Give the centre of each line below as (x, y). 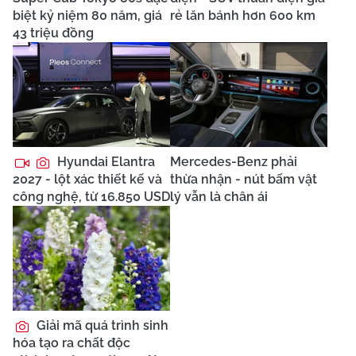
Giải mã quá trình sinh (101, 325)
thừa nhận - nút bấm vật (244, 179)
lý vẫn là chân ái (219, 196)
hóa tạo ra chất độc (72, 342)
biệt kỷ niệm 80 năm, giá (87, 15)
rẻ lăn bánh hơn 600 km (243, 15)
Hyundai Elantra (104, 161)
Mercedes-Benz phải (234, 161)
